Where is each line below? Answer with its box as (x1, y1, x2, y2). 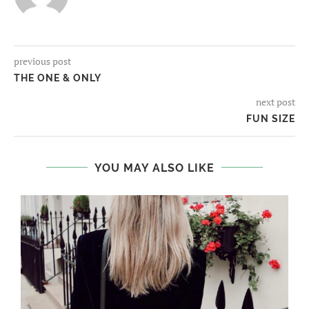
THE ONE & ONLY (14, 72, 101, 83)
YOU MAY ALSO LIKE (94, 161, 215, 175)
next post (256, 94, 295, 108)
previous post (14, 54, 71, 68)
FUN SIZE (246, 112, 295, 124)
